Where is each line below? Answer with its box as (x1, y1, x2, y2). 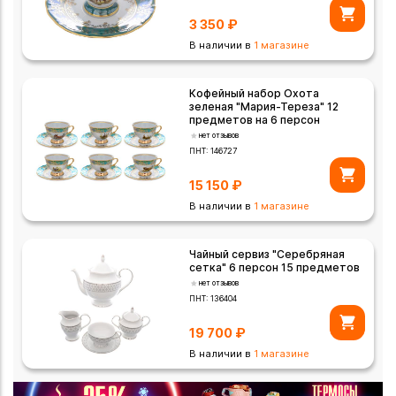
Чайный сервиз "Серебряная (189, 247, 346, 262)
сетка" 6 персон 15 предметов (189, 261, 361, 275)
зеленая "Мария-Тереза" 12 (189, 100, 339, 114)
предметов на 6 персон (189, 113, 321, 127)
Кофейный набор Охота (189, 87, 320, 101)
